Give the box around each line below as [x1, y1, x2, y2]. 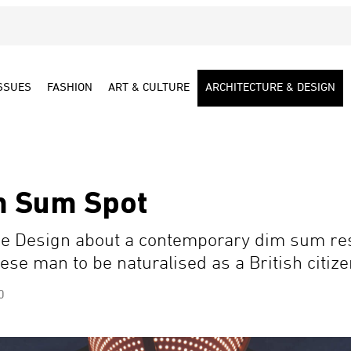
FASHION [47, 81, 92, 95]
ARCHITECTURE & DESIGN [205, 81, 335, 95]
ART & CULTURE [108, 81, 190, 95]
